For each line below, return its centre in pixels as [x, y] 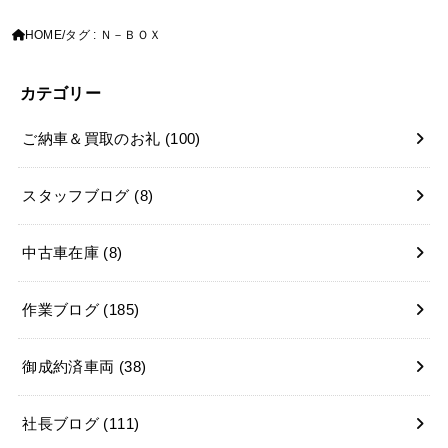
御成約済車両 [70, 366]
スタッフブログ [78, 195]
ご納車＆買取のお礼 [93, 138]
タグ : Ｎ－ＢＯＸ [113, 35]
